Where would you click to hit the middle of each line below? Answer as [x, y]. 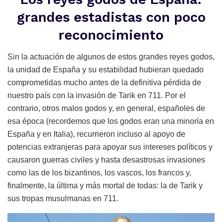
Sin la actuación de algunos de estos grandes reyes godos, [111, 57]
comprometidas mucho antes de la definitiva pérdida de [104, 83]
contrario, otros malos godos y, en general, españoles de [106, 109]
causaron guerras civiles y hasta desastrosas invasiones [106, 160]
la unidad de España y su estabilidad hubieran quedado [106, 70]
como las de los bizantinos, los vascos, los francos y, [99, 173]
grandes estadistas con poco [111, 17]
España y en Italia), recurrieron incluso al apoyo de [96, 134]
